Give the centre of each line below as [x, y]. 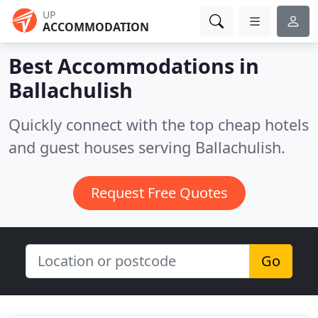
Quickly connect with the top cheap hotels [159, 125]
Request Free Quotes [159, 193]
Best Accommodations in [134, 66]
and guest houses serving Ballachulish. [147, 147]
